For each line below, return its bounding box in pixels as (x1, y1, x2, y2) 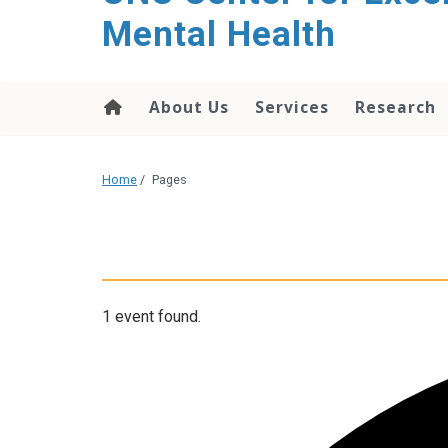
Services (255, 96, 329, 118)
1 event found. (102, 307, 201, 327)
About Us (149, 96, 229, 118)
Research (355, 96, 436, 118)
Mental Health (102, 14, 336, 55)
